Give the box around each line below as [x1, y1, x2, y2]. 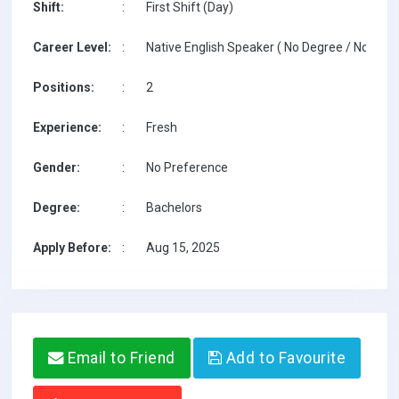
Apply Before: [33, 240, 111, 255]
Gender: [33, 160, 80, 175]
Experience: [33, 120, 102, 134]
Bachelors [146, 200, 202, 215]
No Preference [146, 160, 228, 175]
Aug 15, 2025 [146, 240, 220, 255]
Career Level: [33, 40, 111, 54]
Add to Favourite [222, 349, 346, 367]
